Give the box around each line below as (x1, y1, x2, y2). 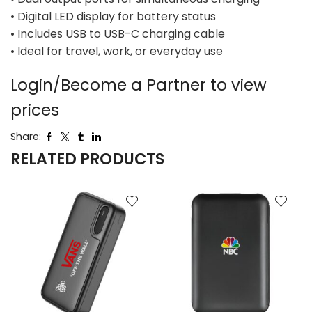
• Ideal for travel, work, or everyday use (10, 42, 223, 59)
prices (10, 99, 59, 122)
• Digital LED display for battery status (10, 8, 216, 24)
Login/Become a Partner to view (10, 74, 267, 97)
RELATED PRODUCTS (10, 148, 164, 171)
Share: (10, 130, 41, 144)
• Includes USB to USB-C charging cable (10, 25, 225, 42)
